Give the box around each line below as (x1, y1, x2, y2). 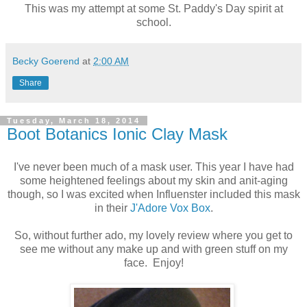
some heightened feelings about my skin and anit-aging (19, 174, 288, 186)
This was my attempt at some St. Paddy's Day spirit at (24, 2, 283, 14)
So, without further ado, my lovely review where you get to (14, 229, 293, 241)
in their (94, 201, 130, 214)
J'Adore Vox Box (130, 201, 210, 214)
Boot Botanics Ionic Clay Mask (7, 124, 228, 143)
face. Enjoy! (123, 256, 184, 269)
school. (136, 16, 171, 28)
